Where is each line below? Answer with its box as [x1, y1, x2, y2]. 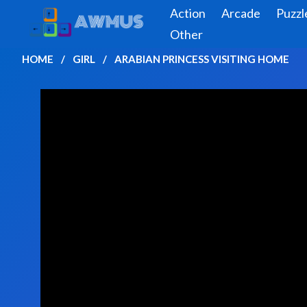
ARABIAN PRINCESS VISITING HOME [114, 53, 289, 65]
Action [169, 5, 206, 21]
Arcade [221, 5, 260, 21]
